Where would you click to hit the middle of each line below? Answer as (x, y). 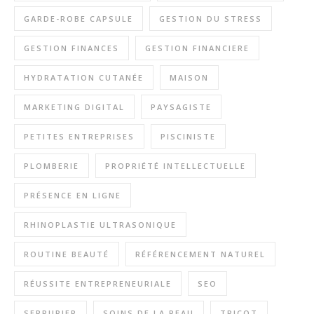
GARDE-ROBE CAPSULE (78, 19)
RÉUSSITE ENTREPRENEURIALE (98, 284)
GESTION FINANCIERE (197, 48)
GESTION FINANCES (71, 48)
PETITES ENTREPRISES (79, 136)
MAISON (189, 77)
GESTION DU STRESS (211, 19)
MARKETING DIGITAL (74, 107)
